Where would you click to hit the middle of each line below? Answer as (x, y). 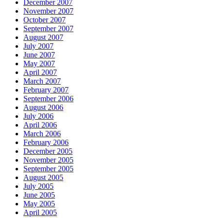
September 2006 (48, 99)
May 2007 (39, 64)
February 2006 (46, 143)
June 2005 (39, 195)
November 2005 (48, 160)
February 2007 (46, 90)
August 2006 (43, 108)
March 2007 (42, 81)
